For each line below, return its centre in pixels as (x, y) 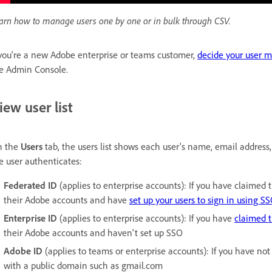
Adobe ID (23, 251)
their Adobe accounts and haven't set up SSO (93, 233)
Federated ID (30, 185)
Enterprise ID (30, 218)
